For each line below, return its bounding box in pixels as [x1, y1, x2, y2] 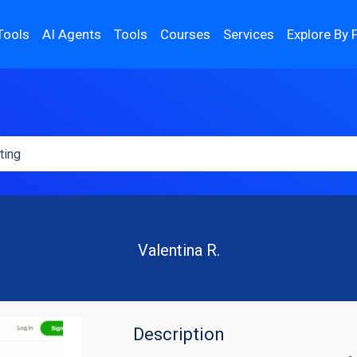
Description [133, 324, 226, 344]
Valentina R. [137, 241, 220, 260]
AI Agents [42, 25, 102, 42]
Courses [160, 25, 211, 42]
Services [223, 25, 275, 42]
